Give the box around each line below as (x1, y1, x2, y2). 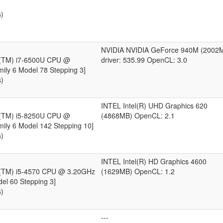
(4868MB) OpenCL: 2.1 (101, 111, 175, 120)
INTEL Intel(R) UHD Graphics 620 (101, 101, 208, 111)
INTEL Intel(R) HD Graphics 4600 (101, 156, 207, 166)
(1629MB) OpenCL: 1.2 (101, 166, 175, 176)
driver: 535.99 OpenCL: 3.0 (101, 55, 187, 65)
